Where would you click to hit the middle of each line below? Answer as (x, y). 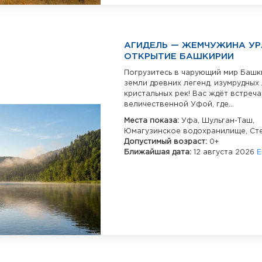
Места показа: (153, 121)
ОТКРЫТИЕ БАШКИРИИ (179, 57)
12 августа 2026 (225, 153)
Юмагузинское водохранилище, (187, 132)
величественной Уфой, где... (179, 105)
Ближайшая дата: (159, 153)
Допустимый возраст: (167, 142)
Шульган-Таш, (228, 121)
